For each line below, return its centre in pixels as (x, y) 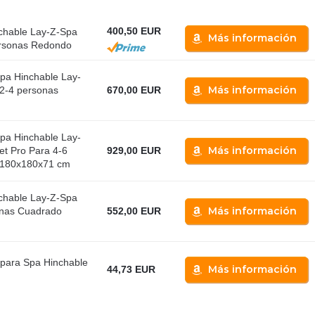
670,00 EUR (134, 90)
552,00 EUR (134, 211)
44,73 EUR (131, 270)
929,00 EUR (134, 151)
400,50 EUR (134, 31)
